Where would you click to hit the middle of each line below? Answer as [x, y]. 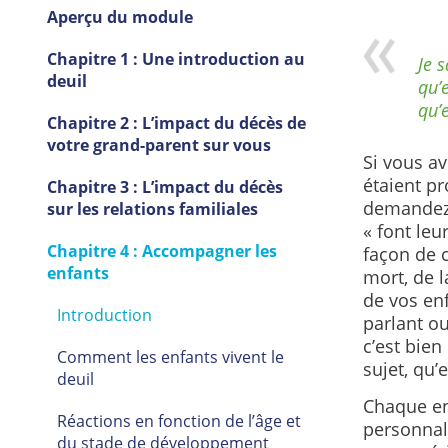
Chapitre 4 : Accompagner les [161, 251]
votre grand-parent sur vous [158, 145]
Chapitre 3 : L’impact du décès [164, 187]
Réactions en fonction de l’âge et [178, 421]
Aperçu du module [121, 17]
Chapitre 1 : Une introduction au [175, 59]
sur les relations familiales [152, 209]
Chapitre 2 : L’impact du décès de [176, 123]
